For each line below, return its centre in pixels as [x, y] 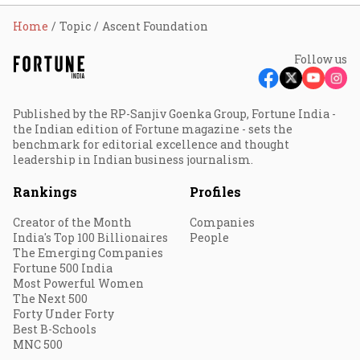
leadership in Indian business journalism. [133, 160]
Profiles [215, 192]
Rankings [45, 192]
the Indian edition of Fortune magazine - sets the [153, 129]
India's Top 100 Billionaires [90, 237]
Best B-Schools [55, 329]
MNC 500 [38, 344]
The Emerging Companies [88, 253]
